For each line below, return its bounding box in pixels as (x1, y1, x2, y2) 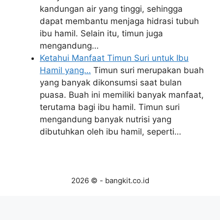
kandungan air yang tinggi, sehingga (40, 4, 183, 14)
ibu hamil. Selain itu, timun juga (40, 28, 163, 38)
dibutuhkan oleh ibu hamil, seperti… (40, 127, 181, 137)
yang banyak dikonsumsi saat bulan (40, 78, 182, 87)
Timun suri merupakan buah (91, 65, 204, 75)
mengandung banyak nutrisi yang (40, 114, 171, 124)
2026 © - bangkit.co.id (71, 175, 149, 185)
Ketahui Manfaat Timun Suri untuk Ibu (40, 53, 189, 63)
